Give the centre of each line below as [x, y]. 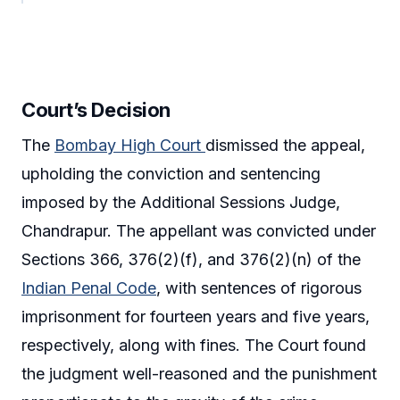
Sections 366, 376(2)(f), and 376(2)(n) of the [191, 259]
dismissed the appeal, [285, 145]
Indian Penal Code [89, 287]
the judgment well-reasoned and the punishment [199, 373]
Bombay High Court [130, 145]
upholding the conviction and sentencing [171, 173]
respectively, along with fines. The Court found [194, 345]
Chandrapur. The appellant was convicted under [199, 230]
